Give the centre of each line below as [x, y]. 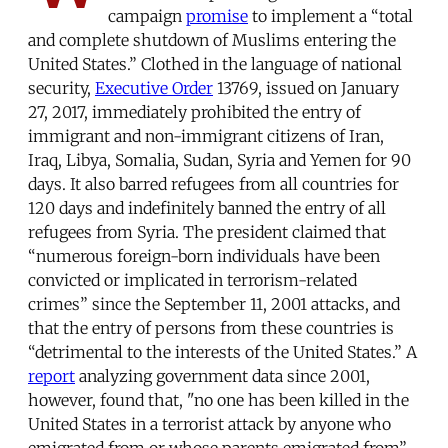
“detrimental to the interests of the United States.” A [222, 351]
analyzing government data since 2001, [222, 375]
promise [217, 15]
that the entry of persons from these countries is [211, 327]
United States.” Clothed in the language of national [215, 63]
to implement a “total [330, 15]
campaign [147, 15]
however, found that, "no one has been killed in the [218, 399]
